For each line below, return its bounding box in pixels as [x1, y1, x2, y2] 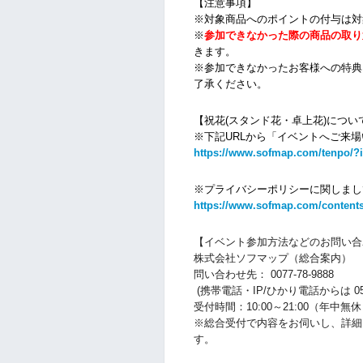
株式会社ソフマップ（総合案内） [193, 251, 352, 264]
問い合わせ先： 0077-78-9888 [193, 267, 337, 280]
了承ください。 [193, 77, 267, 90]
